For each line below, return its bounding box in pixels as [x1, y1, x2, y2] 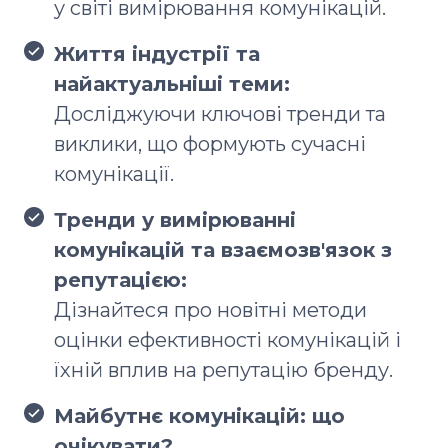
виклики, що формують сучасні [54, 131, 366, 156]
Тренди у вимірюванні [54, 207, 296, 232]
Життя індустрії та [54, 41, 260, 66]
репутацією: [54, 267, 187, 292]
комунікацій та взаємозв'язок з [54, 237, 392, 262]
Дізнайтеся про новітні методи [54, 297, 367, 322]
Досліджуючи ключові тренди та [54, 101, 386, 126]
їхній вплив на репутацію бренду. [54, 357, 393, 382]
